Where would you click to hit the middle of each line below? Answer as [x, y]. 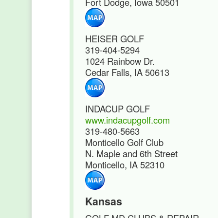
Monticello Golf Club [124, 142]
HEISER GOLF [115, 38]
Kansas [104, 201]
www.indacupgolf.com [127, 120]
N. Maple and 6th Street [131, 153]
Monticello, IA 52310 [125, 164]
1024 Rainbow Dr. [120, 61]
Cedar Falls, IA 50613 [127, 72]
